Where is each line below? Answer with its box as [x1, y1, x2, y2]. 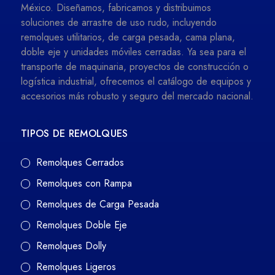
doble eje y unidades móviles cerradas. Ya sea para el [21, 45, 246, 60]
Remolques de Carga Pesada [36, 197, 159, 212]
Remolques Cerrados [36, 155, 124, 170]
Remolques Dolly [36, 239, 106, 254]
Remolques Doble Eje [36, 218, 127, 233]
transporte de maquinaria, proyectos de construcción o [21, 60, 249, 74]
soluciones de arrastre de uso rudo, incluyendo [21, 15, 217, 30]
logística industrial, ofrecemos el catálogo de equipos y [21, 74, 251, 89]
